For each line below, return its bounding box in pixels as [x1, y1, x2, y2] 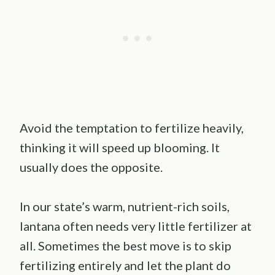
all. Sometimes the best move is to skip [20, 238, 231, 254]
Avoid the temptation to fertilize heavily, [20, 120, 244, 136]
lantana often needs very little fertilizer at [20, 219, 252, 234]
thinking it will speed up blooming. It [20, 140, 220, 155]
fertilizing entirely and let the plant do [20, 258, 231, 273]
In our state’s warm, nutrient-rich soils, [20, 199, 230, 214]
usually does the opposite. [20, 160, 163, 175]
